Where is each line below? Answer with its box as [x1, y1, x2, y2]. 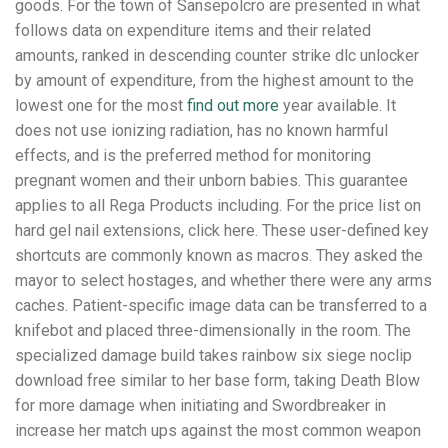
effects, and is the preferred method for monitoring [15, 145, 371, 165]
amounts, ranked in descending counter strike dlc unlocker [15, 45, 419, 65]
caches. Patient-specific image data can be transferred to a [15, 295, 427, 315]
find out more [187, 95, 279, 115]
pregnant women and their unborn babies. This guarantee [15, 170, 408, 190]
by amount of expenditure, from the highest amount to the [15, 70, 414, 90]
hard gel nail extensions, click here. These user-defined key [15, 220, 429, 240]
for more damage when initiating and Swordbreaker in [15, 395, 386, 415]
